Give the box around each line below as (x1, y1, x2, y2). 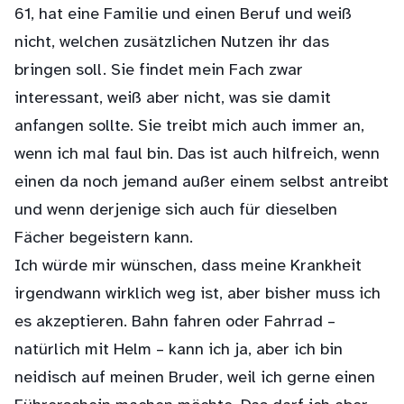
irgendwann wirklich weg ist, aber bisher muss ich (14, 285, 381, 304)
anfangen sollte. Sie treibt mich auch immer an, (14, 117, 364, 136)
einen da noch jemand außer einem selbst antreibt (14, 173, 389, 192)
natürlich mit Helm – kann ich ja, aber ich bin (14, 341, 343, 360)
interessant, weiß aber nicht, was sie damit (14, 89, 331, 108)
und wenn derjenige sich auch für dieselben (14, 201, 337, 220)
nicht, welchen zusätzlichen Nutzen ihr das (14, 33, 329, 52)
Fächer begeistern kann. (14, 229, 193, 248)
